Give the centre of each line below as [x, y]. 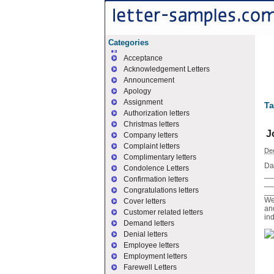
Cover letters [145, 201]
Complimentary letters [160, 157]
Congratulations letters [161, 190]
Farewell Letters [150, 267]
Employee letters [151, 245]
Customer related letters [163, 212]
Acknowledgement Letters [167, 69]
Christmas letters [151, 124]
